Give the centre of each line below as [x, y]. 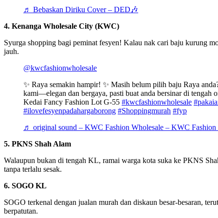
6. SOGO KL [25, 185]
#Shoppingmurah [144, 110]
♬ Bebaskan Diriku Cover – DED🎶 [81, 9]
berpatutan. [21, 211]
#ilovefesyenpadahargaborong [70, 110]
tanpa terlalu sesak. [33, 169]
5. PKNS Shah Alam [37, 144]
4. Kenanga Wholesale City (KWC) [62, 26]
